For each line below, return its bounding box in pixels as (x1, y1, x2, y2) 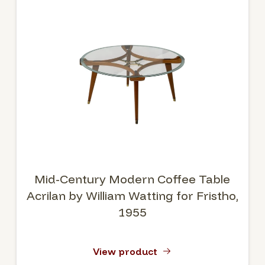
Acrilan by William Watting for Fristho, (26, 188, 238, 203)
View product (93, 245, 158, 257)
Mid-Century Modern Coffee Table (34, 172, 231, 186)
